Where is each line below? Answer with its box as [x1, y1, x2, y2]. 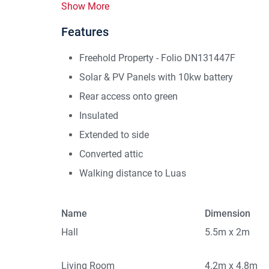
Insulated [79, 110, 118, 122]
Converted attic [79, 148, 143, 160]
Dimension [205, 208, 251, 220]
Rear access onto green [79, 91, 178, 103]
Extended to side [79, 129, 149, 141]
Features [61, 25, 109, 40]
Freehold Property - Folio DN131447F [79, 52, 235, 64]
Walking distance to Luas [79, 168, 186, 180]
